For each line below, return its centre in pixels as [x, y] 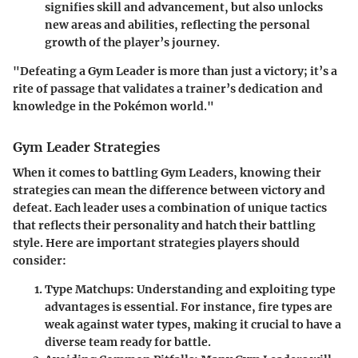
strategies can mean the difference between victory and [169, 190]
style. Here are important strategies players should [156, 243]
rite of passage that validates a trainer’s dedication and [168, 88]
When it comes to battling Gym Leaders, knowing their [167, 172]
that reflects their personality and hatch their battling [164, 225]
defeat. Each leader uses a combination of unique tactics [170, 207]
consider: [40, 260]
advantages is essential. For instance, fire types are [189, 306]
